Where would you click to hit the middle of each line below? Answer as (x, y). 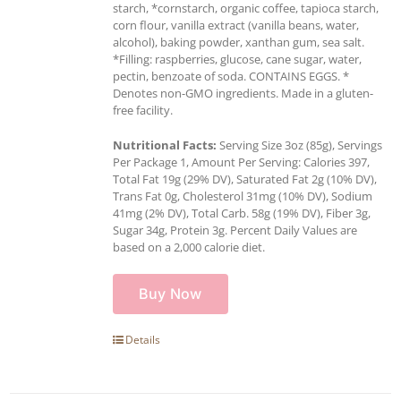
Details (143, 339)
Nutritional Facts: (165, 145)
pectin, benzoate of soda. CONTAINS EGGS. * (231, 76)
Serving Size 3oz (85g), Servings (299, 145)
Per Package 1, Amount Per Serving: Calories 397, (241, 162)
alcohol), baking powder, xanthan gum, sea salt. (239, 42)
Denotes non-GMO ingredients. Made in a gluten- (243, 93)
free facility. (143, 110)
